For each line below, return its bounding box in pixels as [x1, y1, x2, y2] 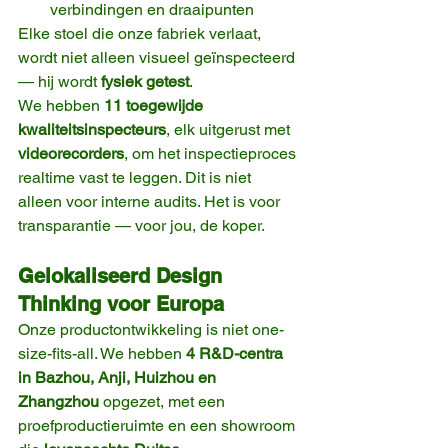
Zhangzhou [18, 392, 99, 412]
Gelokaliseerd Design [18, 264, 228, 289]
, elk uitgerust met [166, 120, 294, 140]
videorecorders [18, 144, 124, 164]
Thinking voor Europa [18, 292, 224, 317]
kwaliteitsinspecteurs [18, 120, 166, 140]
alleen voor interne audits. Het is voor [18, 192, 284, 212]
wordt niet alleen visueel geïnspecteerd [18, 48, 299, 68]
